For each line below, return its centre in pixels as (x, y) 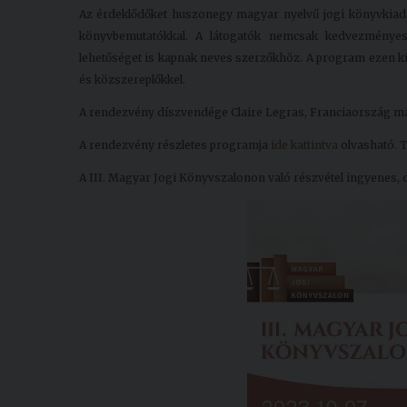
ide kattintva (304, 145)
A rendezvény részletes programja (175, 145)
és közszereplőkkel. (132, 79)
